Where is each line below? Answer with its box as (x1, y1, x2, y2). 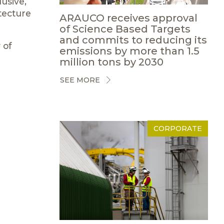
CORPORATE (153, 123, 202, 133)
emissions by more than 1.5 (59, 44, 199, 57)
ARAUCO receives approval (59, 11, 197, 24)
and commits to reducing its (59, 33, 207, 46)
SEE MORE (59, 75, 100, 84)
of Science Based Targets (59, 22, 190, 35)
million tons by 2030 (59, 55, 163, 68)
